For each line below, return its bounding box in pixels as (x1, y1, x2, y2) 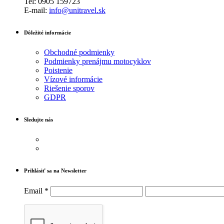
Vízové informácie (44, 74, 102, 83)
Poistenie (44, 65, 72, 74)
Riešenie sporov (44, 83, 94, 92)
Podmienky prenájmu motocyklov (44, 56, 151, 65)
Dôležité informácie (24, 29, 71, 35)
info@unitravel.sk (49, 5, 105, 14)
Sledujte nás (24, 116, 53, 122)
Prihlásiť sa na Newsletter (24, 167, 86, 173)
